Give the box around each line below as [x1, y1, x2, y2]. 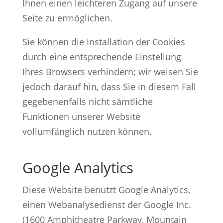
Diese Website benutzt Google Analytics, [22, 183, 190, 196]
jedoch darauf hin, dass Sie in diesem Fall [22, 80, 196, 93]
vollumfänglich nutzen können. [22, 125, 152, 137]
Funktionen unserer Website [22, 110, 140, 122]
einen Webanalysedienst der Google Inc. [22, 198, 191, 211]
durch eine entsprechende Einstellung [22, 50, 181, 63]
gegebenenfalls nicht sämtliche [22, 95, 153, 108]
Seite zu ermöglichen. [22, 11, 112, 24]
